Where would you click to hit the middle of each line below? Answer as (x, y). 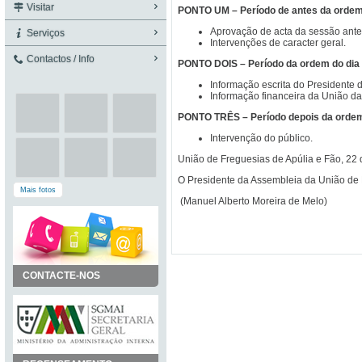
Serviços (44, 33)
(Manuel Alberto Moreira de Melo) (253, 201)
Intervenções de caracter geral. (278, 43)
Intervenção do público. (261, 138)
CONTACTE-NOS (61, 276)
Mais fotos (38, 190)
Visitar (39, 7)
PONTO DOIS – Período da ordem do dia (269, 64)
